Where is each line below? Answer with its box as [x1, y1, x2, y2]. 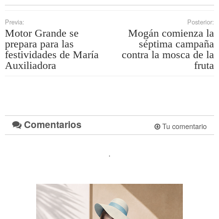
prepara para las [5, 37, 74, 50]
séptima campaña [139, 37, 214, 50]
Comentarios [22, 117, 82, 131]
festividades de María [5, 48, 99, 61]
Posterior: [187, 17, 214, 26]
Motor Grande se [5, 26, 79, 39]
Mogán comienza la [128, 26, 214, 39]
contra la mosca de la [122, 48, 214, 61]
